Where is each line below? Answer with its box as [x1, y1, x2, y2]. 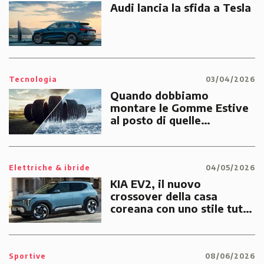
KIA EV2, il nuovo [110, 177, 201, 191]
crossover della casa [110, 189, 217, 203]
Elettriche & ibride [9, 163, 90, 173]
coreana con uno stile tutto [110, 202, 254, 216]
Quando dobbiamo [110, 88, 209, 103]
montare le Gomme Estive [110, 101, 249, 115]
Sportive [9, 252, 46, 261]
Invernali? [110, 126, 163, 140]
